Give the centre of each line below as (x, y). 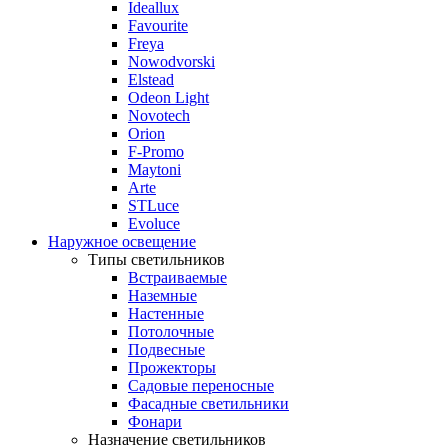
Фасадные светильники (208, 403)
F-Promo (156, 151)
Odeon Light (168, 97)
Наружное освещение (122, 241)
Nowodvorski (171, 61)
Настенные (166, 313)
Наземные (162, 295)
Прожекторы (172, 367)
